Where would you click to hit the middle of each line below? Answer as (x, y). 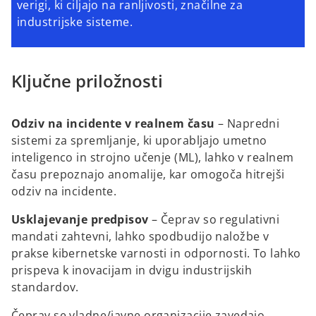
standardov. (45, 287)
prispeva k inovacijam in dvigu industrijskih (132, 271)
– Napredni (249, 124)
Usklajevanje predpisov (82, 220)
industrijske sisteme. (75, 22)
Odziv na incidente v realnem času (115, 124)
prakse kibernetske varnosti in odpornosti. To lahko (156, 254)
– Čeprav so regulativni (216, 220)
